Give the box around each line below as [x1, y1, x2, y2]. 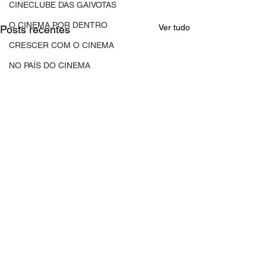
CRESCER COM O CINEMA [9, 40, 114, 50]
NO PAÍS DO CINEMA [9, 61, 90, 70]
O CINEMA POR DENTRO [9, 20, 107, 30]
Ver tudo [159, 23, 190, 32]
